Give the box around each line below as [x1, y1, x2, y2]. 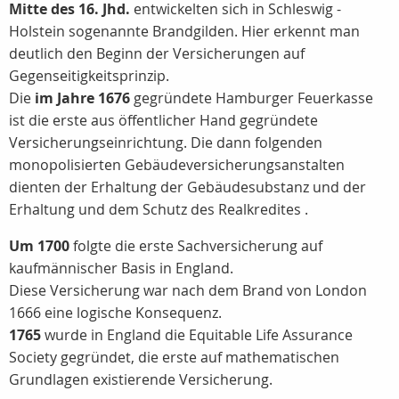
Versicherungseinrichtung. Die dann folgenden [9, 133, 322, 152]
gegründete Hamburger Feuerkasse [130, 88, 373, 108]
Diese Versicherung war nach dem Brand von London [9, 281, 367, 300]
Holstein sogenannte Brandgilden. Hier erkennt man [9, 21, 360, 41]
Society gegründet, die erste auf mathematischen [9, 347, 339, 367]
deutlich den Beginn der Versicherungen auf [9, 44, 305, 63]
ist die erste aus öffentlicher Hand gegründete [9, 110, 318, 130]
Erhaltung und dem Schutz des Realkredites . [9, 199, 308, 219]
